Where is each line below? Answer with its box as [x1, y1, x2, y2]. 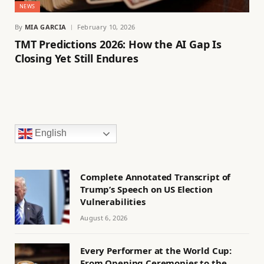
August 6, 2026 [80, 213, 128, 222]
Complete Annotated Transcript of [80, 170, 231, 183]
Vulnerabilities [80, 195, 146, 207]
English [32, 128, 67, 138]
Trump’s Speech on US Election [80, 183, 213, 195]
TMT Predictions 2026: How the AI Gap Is [15, 37, 222, 51]
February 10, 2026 [77, 22, 136, 31]
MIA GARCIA [25, 22, 67, 31]
